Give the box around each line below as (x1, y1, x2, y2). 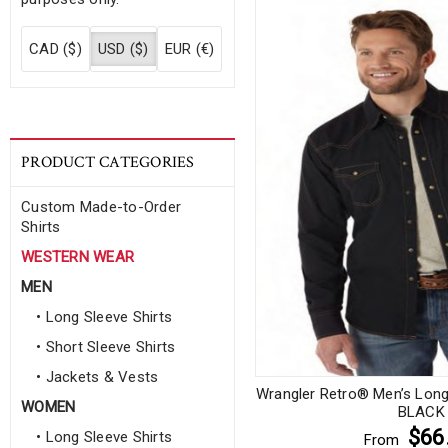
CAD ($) (29, 40, 82, 58)
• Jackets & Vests (36, 368, 159, 386)
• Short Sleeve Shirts (36, 338, 176, 356)
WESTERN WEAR (21, 248, 134, 266)
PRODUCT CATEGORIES (21, 152, 195, 173)
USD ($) (97, 40, 149, 58)
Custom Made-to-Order (21, 198, 181, 216)
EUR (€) (164, 40, 215, 58)
